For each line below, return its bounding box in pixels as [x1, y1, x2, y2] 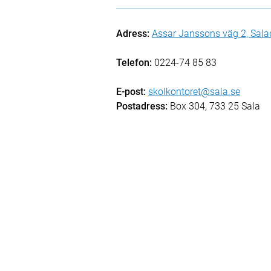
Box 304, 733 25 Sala [168, 100, 260, 112]
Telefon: [116, 57, 152, 68]
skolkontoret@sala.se [148, 86, 240, 97]
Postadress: [116, 100, 168, 112]
